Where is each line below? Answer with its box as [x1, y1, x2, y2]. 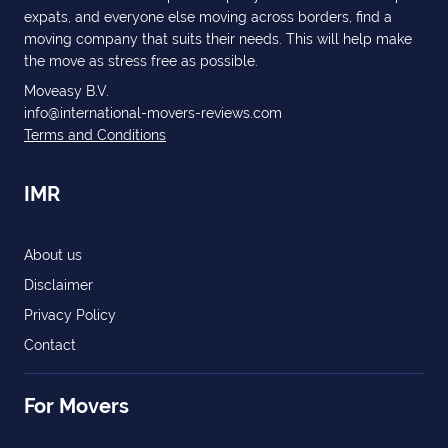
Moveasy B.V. [24, 83, 109, 99]
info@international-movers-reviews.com [24, 105, 282, 121]
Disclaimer [24, 277, 93, 293]
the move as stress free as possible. [24, 53, 258, 69]
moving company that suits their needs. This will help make [24, 31, 412, 47]
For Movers [24, 394, 129, 418]
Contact [24, 337, 76, 353]
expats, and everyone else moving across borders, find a [24, 9, 392, 25]
